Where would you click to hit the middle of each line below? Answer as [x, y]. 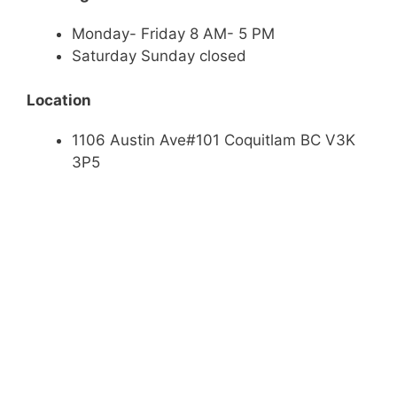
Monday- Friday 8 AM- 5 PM [173, 33]
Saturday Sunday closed [161, 55]
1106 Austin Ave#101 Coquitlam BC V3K [214, 140]
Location [59, 100]
